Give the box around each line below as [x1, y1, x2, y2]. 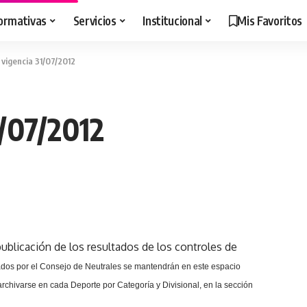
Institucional [143, 12, 202, 28]
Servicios [73, 12, 116, 28]
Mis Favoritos [237, 12, 302, 28]
